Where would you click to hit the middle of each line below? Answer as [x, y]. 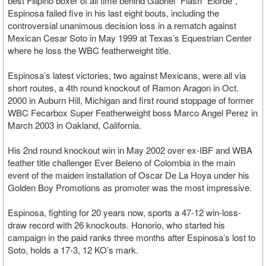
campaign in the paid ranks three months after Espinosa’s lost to [132, 237]
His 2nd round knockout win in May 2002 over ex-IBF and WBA [130, 150]
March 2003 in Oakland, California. [75, 125]
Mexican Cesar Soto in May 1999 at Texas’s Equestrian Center [130, 38]
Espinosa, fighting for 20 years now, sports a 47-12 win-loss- [124, 212]
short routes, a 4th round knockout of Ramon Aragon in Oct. [123, 88]
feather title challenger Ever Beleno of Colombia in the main [121, 162]
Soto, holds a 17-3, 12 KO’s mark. [73, 250]
